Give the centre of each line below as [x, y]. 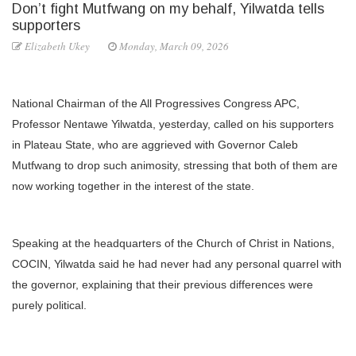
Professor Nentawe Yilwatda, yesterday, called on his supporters [173, 124]
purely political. [49, 305]
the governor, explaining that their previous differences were [163, 284]
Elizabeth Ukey [57, 46]
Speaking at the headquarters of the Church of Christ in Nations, [173, 243]
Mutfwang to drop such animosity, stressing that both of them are [175, 165]
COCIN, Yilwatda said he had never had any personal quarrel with [177, 263]
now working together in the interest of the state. [133, 186]
